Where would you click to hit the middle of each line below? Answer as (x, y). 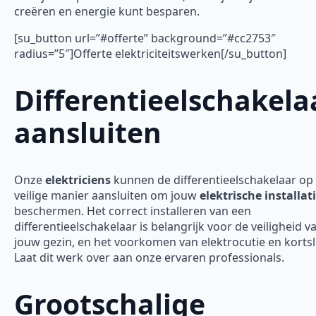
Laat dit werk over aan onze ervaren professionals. (149, 257)
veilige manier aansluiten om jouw (107, 195)
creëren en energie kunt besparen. (107, 11)
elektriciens (78, 180)
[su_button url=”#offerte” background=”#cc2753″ (145, 38)
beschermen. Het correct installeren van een (133, 211)
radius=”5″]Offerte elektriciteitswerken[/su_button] (150, 53)
